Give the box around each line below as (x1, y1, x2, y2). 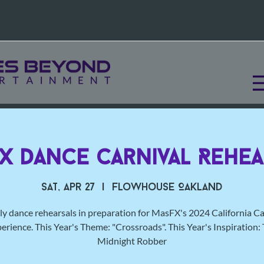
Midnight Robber (97, 235, 167, 247)
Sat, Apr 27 (41, 182, 95, 194)
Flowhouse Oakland (112, 182, 223, 194)
